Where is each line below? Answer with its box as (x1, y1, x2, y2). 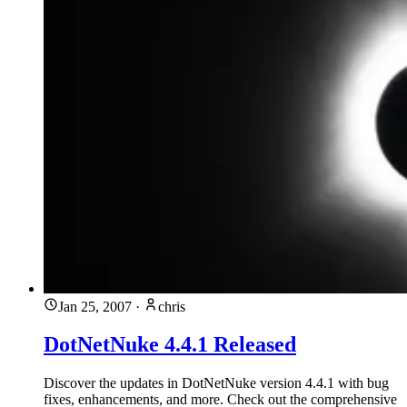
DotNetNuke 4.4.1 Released (44, 333, 296, 357)
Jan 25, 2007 (58, 298, 132, 314)
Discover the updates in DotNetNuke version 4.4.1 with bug (44, 375, 389, 392)
